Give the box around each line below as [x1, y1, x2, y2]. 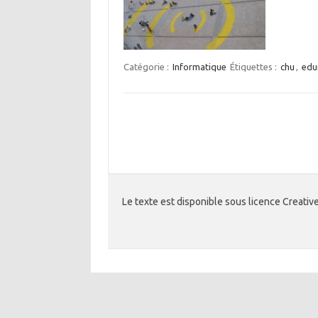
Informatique [172, 62, 226, 72]
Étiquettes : [229, 62, 279, 72]
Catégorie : [123, 62, 171, 72]
